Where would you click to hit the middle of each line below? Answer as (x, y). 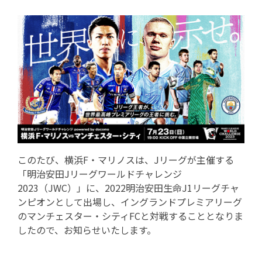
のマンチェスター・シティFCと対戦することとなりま (130, 216)
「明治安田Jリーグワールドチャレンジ (100, 173)
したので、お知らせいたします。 (87, 230)
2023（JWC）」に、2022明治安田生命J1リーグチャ (128, 187)
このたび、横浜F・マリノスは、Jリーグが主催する (126, 159)
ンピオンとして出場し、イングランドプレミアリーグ (130, 201)
